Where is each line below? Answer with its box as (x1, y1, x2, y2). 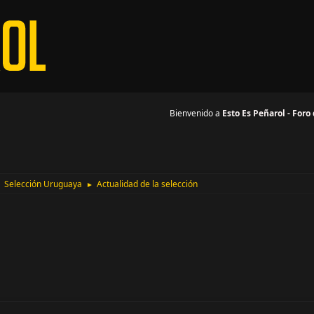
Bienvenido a (169, 107, 222, 119)
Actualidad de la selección (97, 178, 198, 190)
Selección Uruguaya (4, 178, 83, 190)
